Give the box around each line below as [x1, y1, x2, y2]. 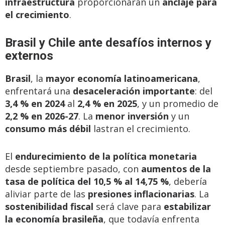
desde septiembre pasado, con [5, 163, 141, 175]
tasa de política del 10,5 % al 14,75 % [5, 175, 169, 187]
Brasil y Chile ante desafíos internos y [5, 36, 211, 50]
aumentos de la [141, 163, 211, 175]
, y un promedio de [137, 97, 218, 109]
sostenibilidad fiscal [5, 200, 93, 212]
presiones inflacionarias [88, 188, 194, 200]
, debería [169, 175, 207, 187]
